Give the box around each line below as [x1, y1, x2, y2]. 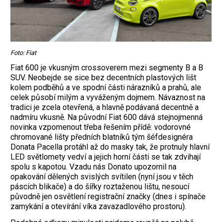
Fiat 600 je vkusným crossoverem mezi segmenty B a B [10, 63, 203, 73]
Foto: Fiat [10, 49, 36, 56]
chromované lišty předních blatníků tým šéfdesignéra [10, 132, 193, 142]
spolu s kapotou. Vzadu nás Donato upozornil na [10, 162, 176, 172]
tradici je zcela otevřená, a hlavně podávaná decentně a [10, 103, 199, 112]
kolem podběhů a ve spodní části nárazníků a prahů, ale [10, 83, 201, 93]
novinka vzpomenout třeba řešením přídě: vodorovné [10, 122, 191, 132]
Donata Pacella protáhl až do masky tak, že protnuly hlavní [10, 142, 210, 152]
